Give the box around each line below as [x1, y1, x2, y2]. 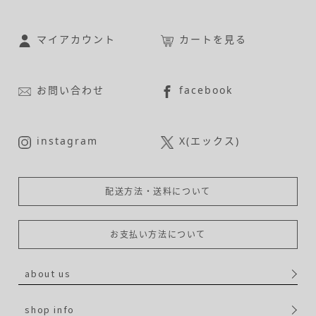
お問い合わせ [37, 83, 105, 97]
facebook [179, 83, 233, 97]
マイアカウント [37, 32, 116, 47]
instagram [37, 134, 99, 148]
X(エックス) [179, 134, 241, 148]
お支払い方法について [109, 229, 206, 241]
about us [25, 267, 71, 281]
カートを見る [179, 32, 248, 47]
